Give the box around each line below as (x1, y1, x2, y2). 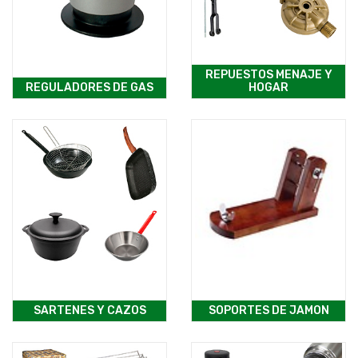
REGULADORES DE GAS (26, 81, 153, 95)
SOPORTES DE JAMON (208, 304, 329, 318)
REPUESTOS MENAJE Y (205, 68, 332, 82)
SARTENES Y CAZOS (33, 304, 146, 318)
